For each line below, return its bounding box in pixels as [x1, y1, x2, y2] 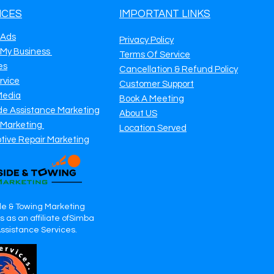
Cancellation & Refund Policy [119, 65, 238, 74]
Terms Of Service [119, 50, 190, 59]
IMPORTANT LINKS [119, 9, 210, 20]
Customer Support [119, 80, 194, 89]
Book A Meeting [119, 94, 184, 103]
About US [119, 109, 157, 118]
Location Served [119, 124, 187, 133]
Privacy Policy [119, 35, 174, 45]
